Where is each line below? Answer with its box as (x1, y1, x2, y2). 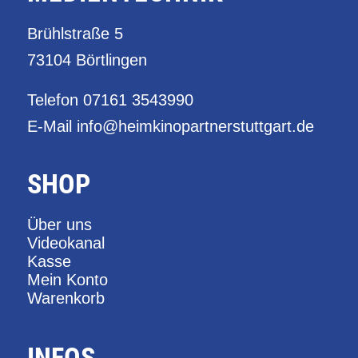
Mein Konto (26, 270, 108, 288)
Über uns (26, 215, 92, 233)
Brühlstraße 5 (26, 24, 123, 42)
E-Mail (26, 117, 77, 135)
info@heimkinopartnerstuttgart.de (76, 117, 314, 135)
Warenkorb (26, 288, 105, 307)
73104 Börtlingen (26, 50, 147, 69)
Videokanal (26, 233, 105, 252)
